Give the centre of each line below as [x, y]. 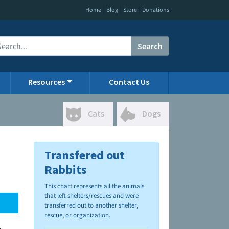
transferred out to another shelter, [91, 205]
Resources [46, 82]
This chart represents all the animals [94, 186]
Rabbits [66, 170]
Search [150, 46]
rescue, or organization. [77, 215]
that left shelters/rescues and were [91, 196]
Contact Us [129, 82]
